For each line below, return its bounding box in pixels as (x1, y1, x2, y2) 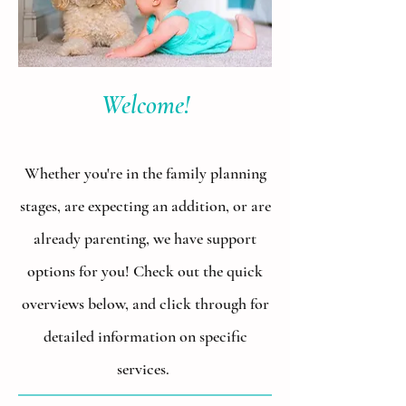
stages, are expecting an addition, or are (19, 196, 271, 216)
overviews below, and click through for (21, 294, 269, 314)
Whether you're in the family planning (24, 163, 266, 183)
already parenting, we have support (34, 228, 256, 248)
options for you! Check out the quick (27, 261, 263, 281)
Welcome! (101, 89, 189, 121)
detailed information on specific (43, 326, 247, 346)
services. (117, 359, 173, 379)
